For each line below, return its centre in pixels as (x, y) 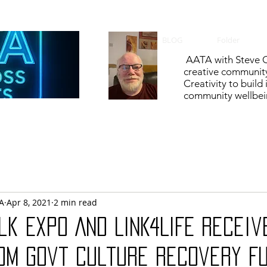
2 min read (75, 202)
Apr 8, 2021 (29, 202)
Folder (228, 40)
